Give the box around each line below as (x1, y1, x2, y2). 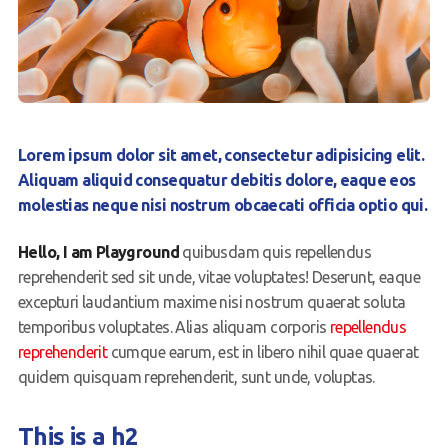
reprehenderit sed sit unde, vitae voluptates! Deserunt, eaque (17, 268, 420, 287)
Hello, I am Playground (17, 243, 179, 262)
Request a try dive (39, 149, 189, 169)
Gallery (39, 24, 99, 44)
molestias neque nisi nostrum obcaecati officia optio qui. (17, 196, 428, 215)
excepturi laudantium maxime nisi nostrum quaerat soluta (17, 293, 406, 312)
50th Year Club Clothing (39, 107, 228, 127)
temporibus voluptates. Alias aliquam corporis (17, 318, 330, 337)
